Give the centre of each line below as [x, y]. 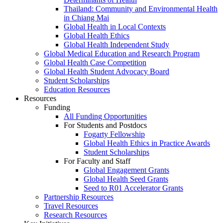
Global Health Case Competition [95, 63]
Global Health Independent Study [116, 45]
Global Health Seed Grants [126, 179]
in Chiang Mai [86, 18]
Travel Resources [71, 206]
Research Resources [75, 215]
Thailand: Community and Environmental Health [141, 9]
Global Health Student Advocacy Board [107, 72]
